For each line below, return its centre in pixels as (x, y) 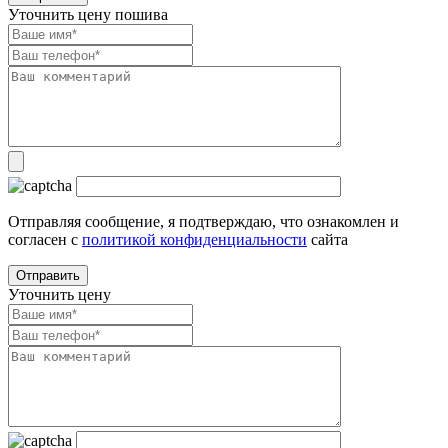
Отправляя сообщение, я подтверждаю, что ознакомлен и (203, 221)
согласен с (45, 239)
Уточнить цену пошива (88, 14)
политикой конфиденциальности (194, 239)
